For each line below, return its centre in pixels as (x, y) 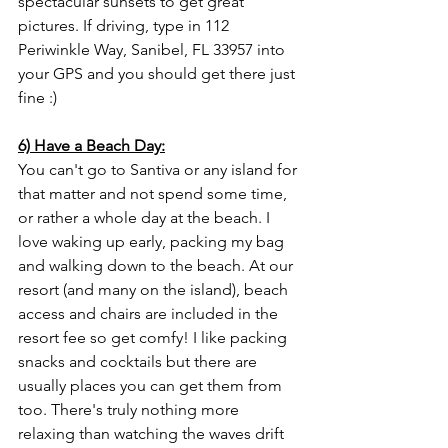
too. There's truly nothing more (130, 409)
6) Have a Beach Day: (91, 145)
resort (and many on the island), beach (155, 289)
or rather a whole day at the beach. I (146, 217)
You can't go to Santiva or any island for (159, 169)
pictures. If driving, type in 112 (125, 25)
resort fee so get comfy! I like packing (154, 337)
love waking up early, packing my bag (153, 241)
